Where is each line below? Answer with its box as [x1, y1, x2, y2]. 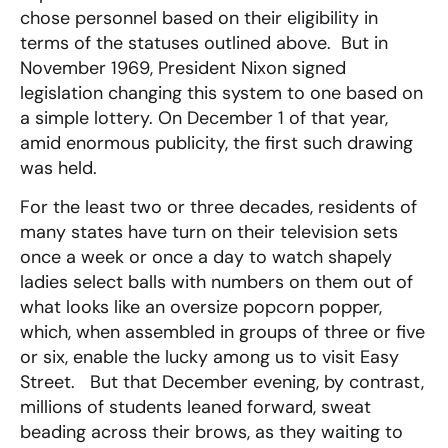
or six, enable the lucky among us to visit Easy [20, 345, 399, 370]
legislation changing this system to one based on [20, 81, 423, 106]
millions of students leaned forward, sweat [20, 395, 371, 420]
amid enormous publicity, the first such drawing [20, 131, 413, 156]
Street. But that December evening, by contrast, [20, 370, 424, 395]
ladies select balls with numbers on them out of [20, 270, 413, 295]
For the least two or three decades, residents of [20, 195, 417, 220]
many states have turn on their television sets [20, 220, 398, 245]
